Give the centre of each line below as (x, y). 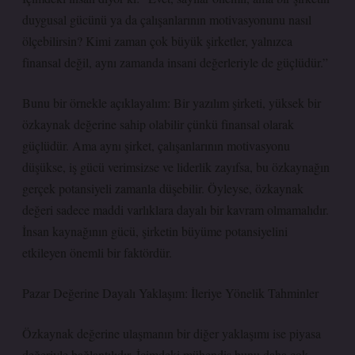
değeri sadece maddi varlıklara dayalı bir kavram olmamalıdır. (176, 210)
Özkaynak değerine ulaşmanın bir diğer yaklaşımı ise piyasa (172, 333)
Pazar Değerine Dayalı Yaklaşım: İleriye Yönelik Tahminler (170, 293)
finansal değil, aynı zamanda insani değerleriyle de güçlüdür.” (175, 62)
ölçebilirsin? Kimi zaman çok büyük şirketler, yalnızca (157, 41)
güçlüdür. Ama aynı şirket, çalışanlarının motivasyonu (156, 145)
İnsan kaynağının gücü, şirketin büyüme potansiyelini (155, 231)
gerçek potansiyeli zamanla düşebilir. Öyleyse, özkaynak (163, 188)
